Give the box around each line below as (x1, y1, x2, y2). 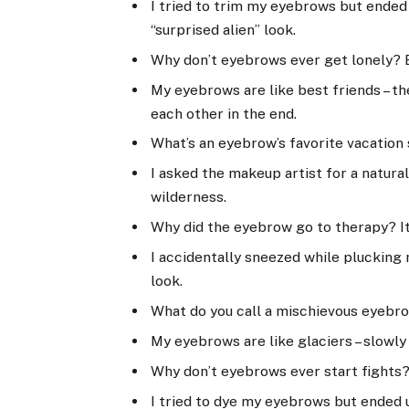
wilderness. (151, 188, 227, 206)
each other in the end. (151, 104, 298, 122)
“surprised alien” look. (151, 20, 297, 38)
